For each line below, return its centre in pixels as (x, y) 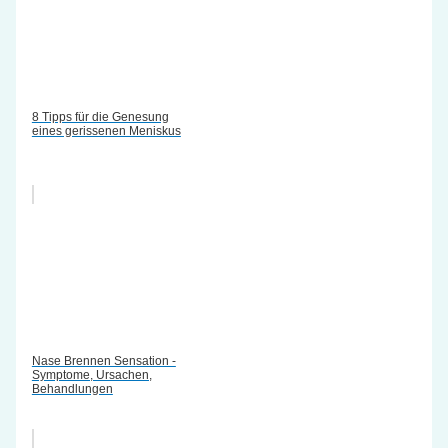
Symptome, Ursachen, (91, 374)
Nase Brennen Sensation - (103, 360)
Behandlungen (72, 388)
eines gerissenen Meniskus (106, 130)
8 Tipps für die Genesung (100, 116)
